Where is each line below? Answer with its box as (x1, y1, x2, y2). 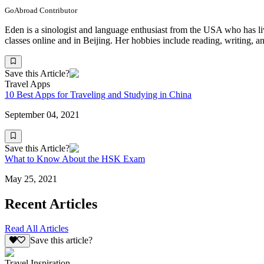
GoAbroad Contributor (5, 5, 77, 15)
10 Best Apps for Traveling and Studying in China (5, 90, 192, 100)
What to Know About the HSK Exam (5, 153, 145, 164)
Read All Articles (5, 223, 68, 234)
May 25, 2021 (5, 173, 57, 184)
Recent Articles (5, 196, 97, 212)
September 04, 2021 (5, 110, 80, 120)
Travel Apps (5, 79, 50, 90)
